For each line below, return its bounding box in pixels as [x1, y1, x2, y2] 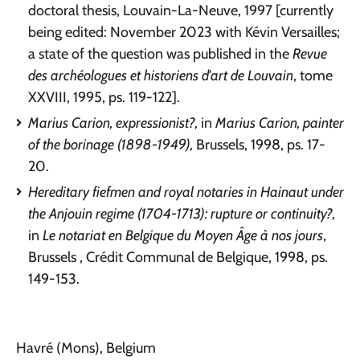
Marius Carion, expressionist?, [27, 113, 198, 132]
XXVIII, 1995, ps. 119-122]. [27, 88, 180, 106]
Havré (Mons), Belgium [16, 338, 156, 357]
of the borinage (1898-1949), [27, 135, 193, 153]
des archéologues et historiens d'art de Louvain [27, 66, 293, 84]
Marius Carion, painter [211, 113, 344, 132]
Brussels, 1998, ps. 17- [192, 135, 325, 153]
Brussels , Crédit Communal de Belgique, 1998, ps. [27, 247, 328, 266]
